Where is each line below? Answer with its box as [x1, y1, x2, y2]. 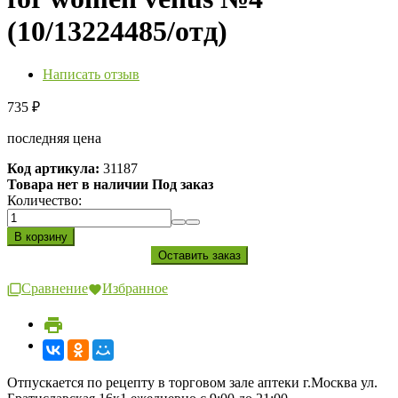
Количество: [7, 193, 82, 209]
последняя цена [7, 131, 101, 147]
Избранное [102, 281, 168, 297]
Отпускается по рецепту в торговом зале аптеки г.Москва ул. [7, 374, 378, 390]
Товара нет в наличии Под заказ [7, 177, 213, 193]
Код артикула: [7, 161, 99, 177]
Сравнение [21, 281, 88, 297]
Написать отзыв [43, 67, 139, 83]
